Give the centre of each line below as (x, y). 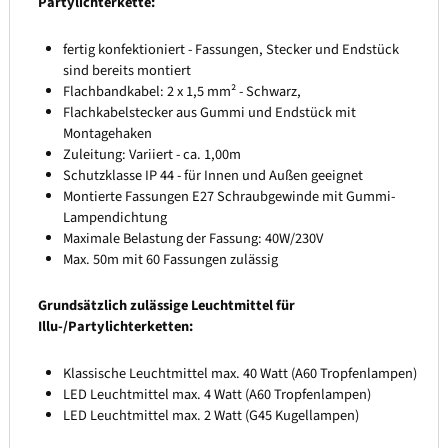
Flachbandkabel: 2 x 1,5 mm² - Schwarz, (184, 91)
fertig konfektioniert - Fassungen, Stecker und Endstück (231, 49)
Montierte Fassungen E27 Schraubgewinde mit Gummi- (229, 196)
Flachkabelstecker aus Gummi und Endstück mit (210, 112)
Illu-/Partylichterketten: (115, 327)
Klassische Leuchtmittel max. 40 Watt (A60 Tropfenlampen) (240, 374)
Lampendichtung (115, 217)
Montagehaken (108, 133)
